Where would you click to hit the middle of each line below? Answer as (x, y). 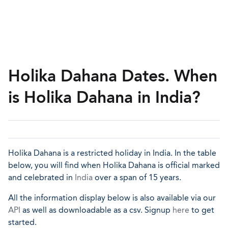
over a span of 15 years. (137, 177)
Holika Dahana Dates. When (113, 76)
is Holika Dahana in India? (104, 97)
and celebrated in (41, 177)
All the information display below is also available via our (112, 198)
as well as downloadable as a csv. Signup (96, 210)
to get (202, 210)
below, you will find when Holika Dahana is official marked (114, 165)
